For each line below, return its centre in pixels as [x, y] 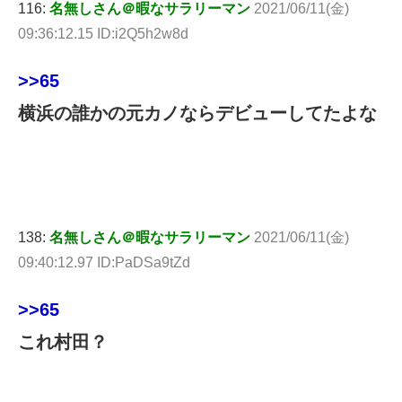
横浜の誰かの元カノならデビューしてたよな [197, 113]
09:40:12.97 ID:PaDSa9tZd [104, 262]
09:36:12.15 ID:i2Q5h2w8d [103, 33]
